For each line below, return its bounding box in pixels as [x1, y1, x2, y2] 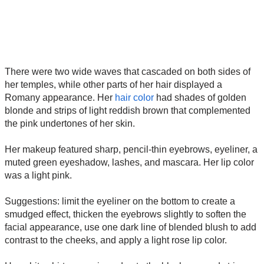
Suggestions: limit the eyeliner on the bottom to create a [5, 196, 235, 206]
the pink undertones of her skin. [5, 118, 135, 128]
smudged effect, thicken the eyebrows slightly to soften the [5, 209, 246, 219]
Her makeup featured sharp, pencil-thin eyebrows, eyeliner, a [5, 144, 258, 154]
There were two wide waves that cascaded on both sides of [5, 66, 250, 77]
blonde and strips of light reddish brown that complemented [5, 105, 250, 115]
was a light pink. [5, 170, 72, 180]
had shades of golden [154, 92, 246, 103]
